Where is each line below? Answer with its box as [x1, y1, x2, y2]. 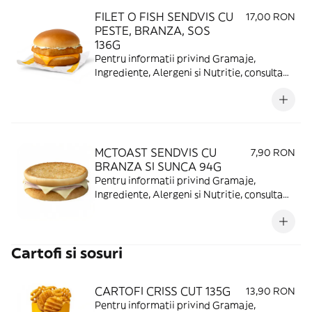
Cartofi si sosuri [11, 244, 123, 263]
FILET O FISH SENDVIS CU [95, 10, 233, 24]
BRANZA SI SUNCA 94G [95, 159, 221, 173]
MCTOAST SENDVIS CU [95, 146, 217, 159]
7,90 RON [251, 146, 295, 159]
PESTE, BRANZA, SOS [95, 24, 210, 38]
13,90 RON [246, 285, 295, 297]
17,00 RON [246, 10, 295, 23]
